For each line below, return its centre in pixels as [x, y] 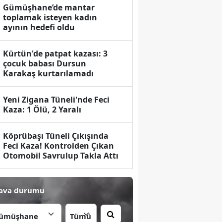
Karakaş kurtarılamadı [49, 74]
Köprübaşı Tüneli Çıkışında [56, 136]
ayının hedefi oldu [39, 28]
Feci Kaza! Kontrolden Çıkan [59, 146]
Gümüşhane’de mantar [49, 8]
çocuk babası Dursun [45, 64]
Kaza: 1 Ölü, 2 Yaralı [42, 110]
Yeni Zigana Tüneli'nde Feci [56, 100]
